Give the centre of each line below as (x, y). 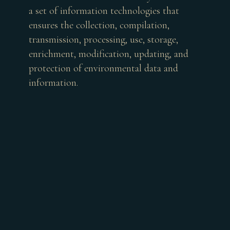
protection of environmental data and (103, 68)
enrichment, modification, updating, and (109, 54)
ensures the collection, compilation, (99, 25)
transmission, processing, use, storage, (103, 40)
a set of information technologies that (104, 11)
